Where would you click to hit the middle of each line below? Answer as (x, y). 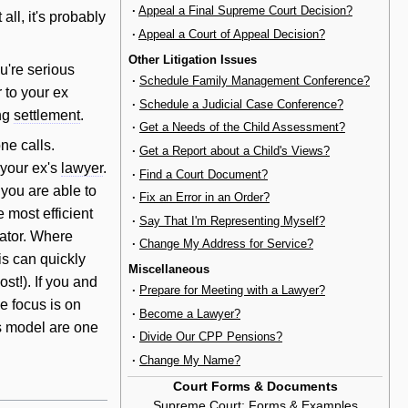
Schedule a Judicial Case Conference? (241, 104)
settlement (47, 116)
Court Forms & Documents (255, 386)
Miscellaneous (169, 269)
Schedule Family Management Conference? (255, 81)
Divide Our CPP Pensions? (211, 337)
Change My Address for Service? (226, 244)
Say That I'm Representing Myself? (232, 220)
